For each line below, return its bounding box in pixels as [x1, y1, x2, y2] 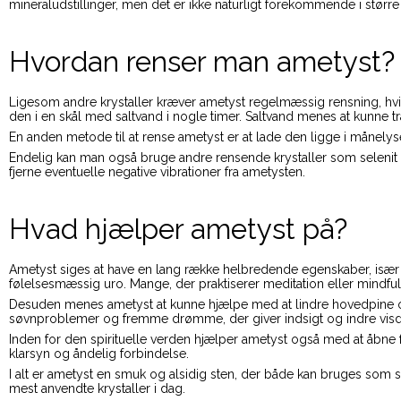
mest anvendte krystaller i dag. [9, 380, 185, 396]
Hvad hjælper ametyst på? [9, 211, 347, 245]
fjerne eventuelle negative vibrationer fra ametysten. [9, 164, 305, 179]
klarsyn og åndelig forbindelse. [9, 346, 189, 361]
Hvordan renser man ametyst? [9, 44, 395, 78]
